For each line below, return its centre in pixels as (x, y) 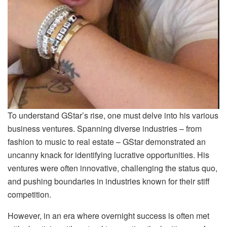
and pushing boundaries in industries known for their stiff (109, 181)
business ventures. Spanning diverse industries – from (105, 128)
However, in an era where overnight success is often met (108, 215)
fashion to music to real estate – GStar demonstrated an (107, 141)
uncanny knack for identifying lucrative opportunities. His (108, 155)
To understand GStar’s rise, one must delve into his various (113, 115)
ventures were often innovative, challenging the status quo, (112, 168)
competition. (29, 194)
